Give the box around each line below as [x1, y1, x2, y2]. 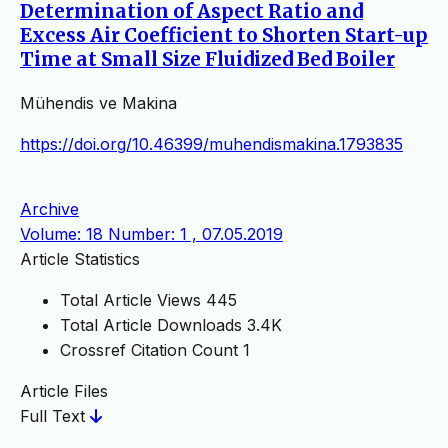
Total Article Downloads [60, 314, 242, 335]
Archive [20, 198, 79, 219]
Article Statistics [20, 248, 140, 269]
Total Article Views [60, 289, 201, 310]
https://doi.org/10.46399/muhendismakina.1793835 [20, 133, 403, 154]
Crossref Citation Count [60, 339, 238, 360]
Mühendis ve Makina [20, 92, 177, 113]
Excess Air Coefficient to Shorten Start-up [20, 23, 428, 47]
